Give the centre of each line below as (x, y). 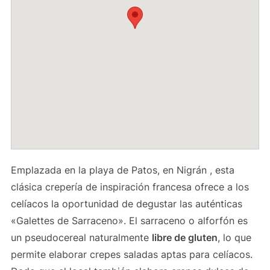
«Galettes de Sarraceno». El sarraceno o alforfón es (129, 221)
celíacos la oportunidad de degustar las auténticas (126, 204)
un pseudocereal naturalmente (81, 237)
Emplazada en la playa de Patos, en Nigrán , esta (122, 170)
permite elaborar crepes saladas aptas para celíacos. (131, 254)
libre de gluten (184, 237)
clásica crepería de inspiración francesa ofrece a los (130, 187)
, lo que (234, 237)
